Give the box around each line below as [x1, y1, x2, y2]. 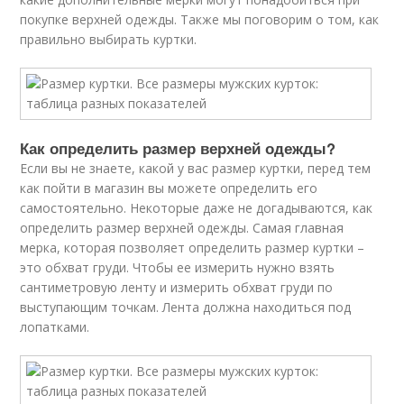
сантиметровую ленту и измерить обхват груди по [20, 279, 334, 296]
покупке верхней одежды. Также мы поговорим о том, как [20, 11, 380, 28]
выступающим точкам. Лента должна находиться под [20, 298, 352, 316]
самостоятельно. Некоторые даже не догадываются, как [20, 199, 373, 216]
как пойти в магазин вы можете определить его [20, 179, 318, 197]
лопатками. [20, 318, 90, 335]
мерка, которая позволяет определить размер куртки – [20, 239, 365, 256]
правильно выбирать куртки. [20, 31, 197, 48]
